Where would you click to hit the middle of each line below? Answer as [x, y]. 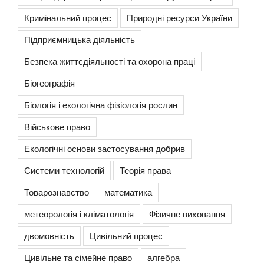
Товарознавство [57, 192]
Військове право [57, 127]
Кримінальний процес [68, 18]
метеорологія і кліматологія [79, 214]
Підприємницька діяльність [80, 39]
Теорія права [145, 170]
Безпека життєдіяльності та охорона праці [110, 61]
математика [128, 192]
